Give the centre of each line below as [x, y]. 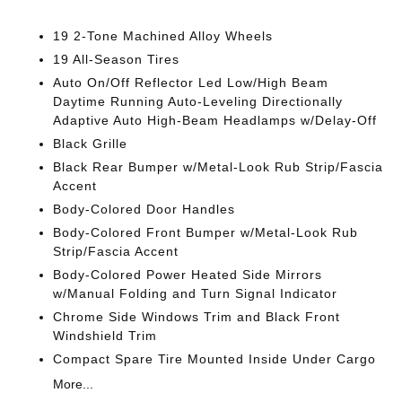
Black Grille [91, 144]
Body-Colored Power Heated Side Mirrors [188, 275]
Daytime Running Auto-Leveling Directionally [198, 101]
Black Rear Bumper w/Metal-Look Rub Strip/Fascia [218, 167]
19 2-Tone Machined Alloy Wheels [163, 36]
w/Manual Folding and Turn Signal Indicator [196, 293]
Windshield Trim [105, 336]
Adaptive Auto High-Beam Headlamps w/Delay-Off [215, 120]
